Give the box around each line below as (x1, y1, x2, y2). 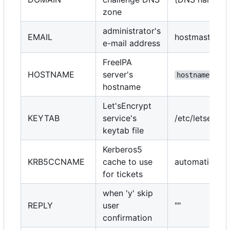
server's (103, 69, 133, 80)
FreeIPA (103, 57, 132, 68)
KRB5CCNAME (28, 157, 85, 167)
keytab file (103, 125, 144, 136)
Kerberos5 (103, 144, 142, 155)
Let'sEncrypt (103, 101, 151, 111)
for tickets (103, 169, 143, 180)
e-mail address (103, 38, 160, 49)
